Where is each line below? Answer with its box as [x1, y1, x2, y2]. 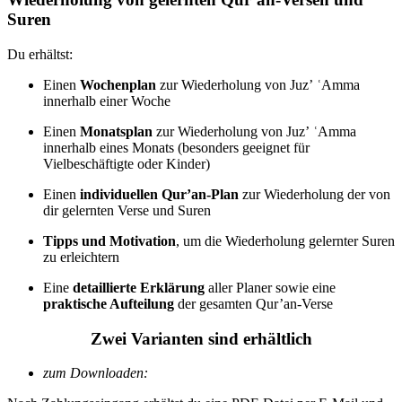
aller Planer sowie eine [205, 279, 336, 295]
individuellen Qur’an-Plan [80, 186, 239, 202]
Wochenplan [80, 76, 156, 92]
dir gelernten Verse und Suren [43, 202, 211, 218]
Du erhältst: [7, 46, 73, 62]
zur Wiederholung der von [239, 186, 390, 202]
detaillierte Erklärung [73, 279, 205, 295]
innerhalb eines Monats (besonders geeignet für [43, 139, 310, 155]
